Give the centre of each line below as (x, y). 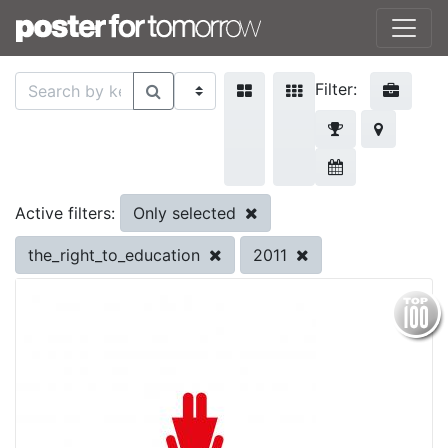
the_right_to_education (116, 255)
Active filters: (65, 213)
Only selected (187, 213)
